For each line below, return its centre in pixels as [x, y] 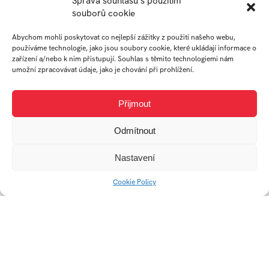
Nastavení [134, 157]
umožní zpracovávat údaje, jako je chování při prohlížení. [103, 70]
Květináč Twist [178, 95]
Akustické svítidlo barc [70, 228]
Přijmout [134, 103]
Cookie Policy [134, 182]
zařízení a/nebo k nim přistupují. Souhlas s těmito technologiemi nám [123, 59]
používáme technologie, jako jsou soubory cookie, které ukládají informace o [134, 48]
